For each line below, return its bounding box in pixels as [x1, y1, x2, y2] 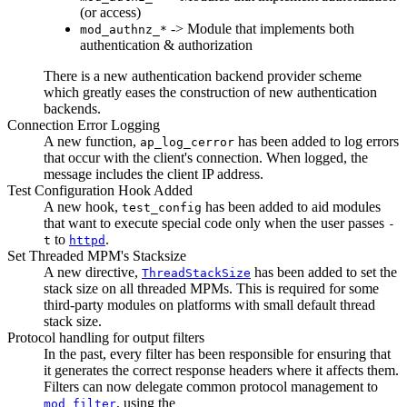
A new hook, [44, 199, 122, 215]
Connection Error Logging [7, 117, 160, 134]
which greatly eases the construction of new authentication [44, 84, 377, 101]
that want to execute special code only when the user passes [44, 215, 388, 232]
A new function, [44, 134, 140, 150]
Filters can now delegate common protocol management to [44, 379, 378, 395]
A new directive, [44, 264, 142, 281]
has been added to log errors [234, 134, 399, 150]
